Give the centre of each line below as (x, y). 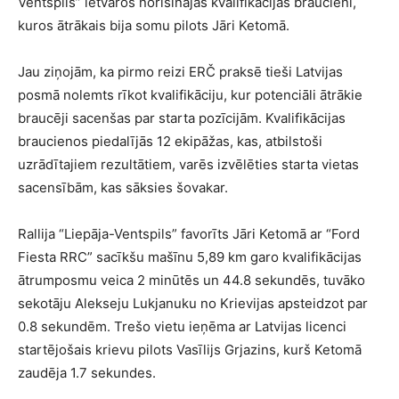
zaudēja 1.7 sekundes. (87, 373)
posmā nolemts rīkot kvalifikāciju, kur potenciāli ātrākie (190, 95)
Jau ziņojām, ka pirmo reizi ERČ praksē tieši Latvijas (180, 72)
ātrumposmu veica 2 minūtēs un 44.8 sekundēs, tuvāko (191, 280)
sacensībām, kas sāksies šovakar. (123, 187)
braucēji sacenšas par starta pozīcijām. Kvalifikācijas (182, 118)
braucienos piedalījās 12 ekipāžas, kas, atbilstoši (170, 141)
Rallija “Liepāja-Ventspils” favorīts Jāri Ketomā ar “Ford (189, 234)
